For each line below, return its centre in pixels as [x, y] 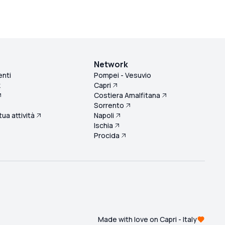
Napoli [104, 116]
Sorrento [109, 105]
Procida [107, 136]
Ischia [104, 126]
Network [111, 65]
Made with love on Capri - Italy [147, 219]
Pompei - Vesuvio [123, 75]
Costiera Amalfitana [127, 95]
